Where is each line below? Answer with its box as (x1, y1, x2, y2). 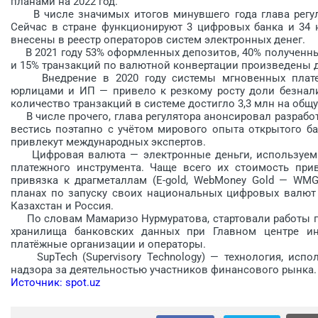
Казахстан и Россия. (11, 199, 114, 212)
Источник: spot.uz (11, 275, 100, 289)
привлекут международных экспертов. (11, 135, 206, 148)
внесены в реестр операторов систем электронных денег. (11, 33, 305, 46)
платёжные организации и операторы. (11, 237, 206, 251)
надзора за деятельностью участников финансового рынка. (11, 263, 317, 276)
